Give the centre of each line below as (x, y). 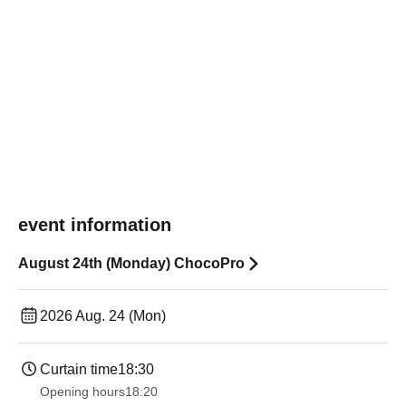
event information (95, 225)
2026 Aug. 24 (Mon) (103, 316)
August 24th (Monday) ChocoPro (131, 263)
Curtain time (79, 369)
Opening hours (82, 391)
